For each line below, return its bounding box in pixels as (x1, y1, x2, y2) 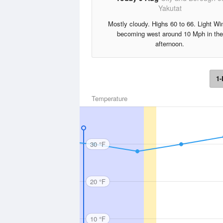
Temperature (92, 94, 127, 103)
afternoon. (155, 39, 184, 48)
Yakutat (158, 3, 182, 13)
